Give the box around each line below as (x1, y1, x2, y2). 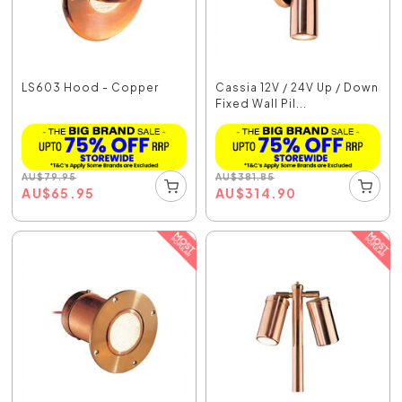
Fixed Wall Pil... (215, 96, 307, 110)
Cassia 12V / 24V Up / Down (215, 80, 379, 94)
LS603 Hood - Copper (22, 80, 160, 94)
